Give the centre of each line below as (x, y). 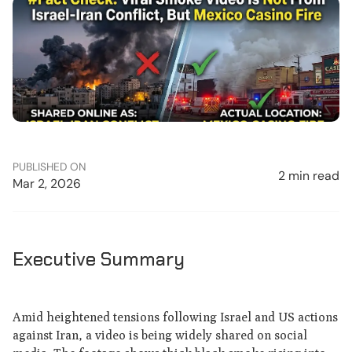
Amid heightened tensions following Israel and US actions (175, 317)
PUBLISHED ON (49, 167)
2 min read (309, 176)
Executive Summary (98, 260)
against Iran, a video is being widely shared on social (159, 335)
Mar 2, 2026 (46, 184)
